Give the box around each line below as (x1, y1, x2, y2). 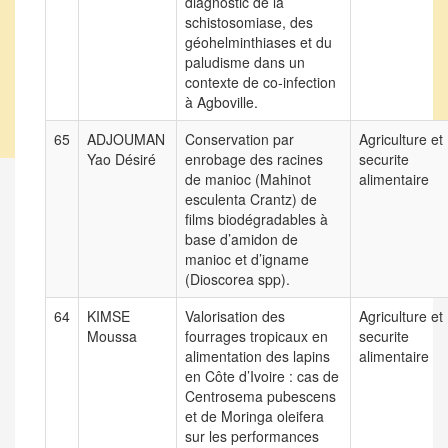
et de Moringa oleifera (185, 406, 324, 426)
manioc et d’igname (185, 249, 309, 269)
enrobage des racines (185, 149, 323, 169)
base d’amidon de (185, 229, 298, 249)
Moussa (87, 326, 137, 346)
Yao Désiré (87, 149, 156, 169)
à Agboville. (185, 92, 258, 112)
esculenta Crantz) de (185, 189, 317, 209)
